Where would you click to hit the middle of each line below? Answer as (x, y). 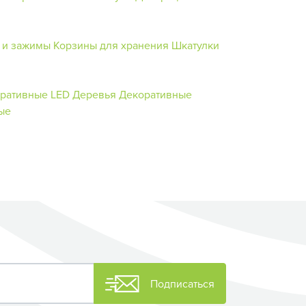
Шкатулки (195, 45)
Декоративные (155, 94)
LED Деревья (83, 94)
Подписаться (182, 284)
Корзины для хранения (111, 45)
